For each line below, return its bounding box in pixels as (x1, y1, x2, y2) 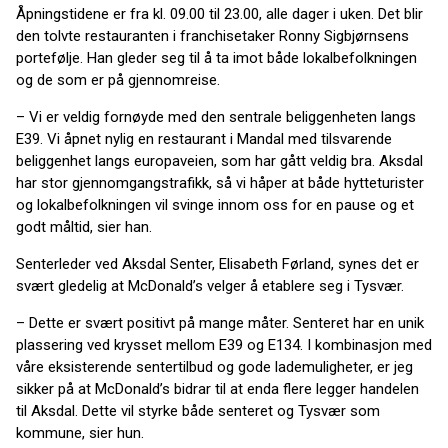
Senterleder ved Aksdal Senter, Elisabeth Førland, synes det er (16, 255, 419, 273)
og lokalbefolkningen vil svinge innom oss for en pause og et (16, 196, 414, 214)
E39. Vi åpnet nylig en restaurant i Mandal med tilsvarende (16, 130, 392, 148)
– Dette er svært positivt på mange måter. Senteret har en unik (16, 314, 424, 332)
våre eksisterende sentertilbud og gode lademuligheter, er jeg (16, 358, 413, 376)
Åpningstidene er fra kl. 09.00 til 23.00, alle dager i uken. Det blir (16, 5, 423, 23)
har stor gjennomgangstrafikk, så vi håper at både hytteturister (16, 174, 424, 192)
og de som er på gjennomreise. (16, 71, 220, 89)
